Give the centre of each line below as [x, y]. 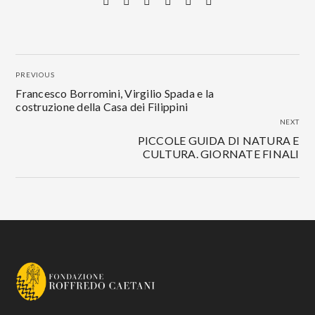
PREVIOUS [35, 75]
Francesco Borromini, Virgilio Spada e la [115, 94]
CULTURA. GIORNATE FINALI [221, 154]
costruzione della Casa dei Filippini [102, 107]
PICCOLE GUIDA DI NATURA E [218, 141]
